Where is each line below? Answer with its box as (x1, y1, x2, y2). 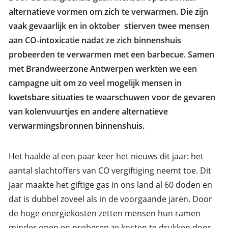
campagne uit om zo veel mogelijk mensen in (8, 77, 182, 89)
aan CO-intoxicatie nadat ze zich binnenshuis (8, 35, 181, 46)
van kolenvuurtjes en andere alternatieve (8, 106, 168, 118)
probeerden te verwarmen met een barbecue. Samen (8, 49, 214, 61)
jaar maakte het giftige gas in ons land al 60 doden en (8, 179, 212, 191)
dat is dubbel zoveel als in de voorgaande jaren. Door (8, 193, 212, 205)
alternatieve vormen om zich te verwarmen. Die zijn (8, 6, 208, 18)
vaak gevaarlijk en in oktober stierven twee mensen (8, 20, 210, 32)
